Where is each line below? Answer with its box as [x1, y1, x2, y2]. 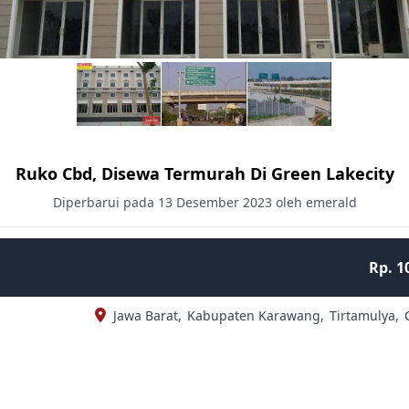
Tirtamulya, [329, 307, 399, 324]
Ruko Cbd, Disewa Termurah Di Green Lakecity [15, 163, 394, 184]
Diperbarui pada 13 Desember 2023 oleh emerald [52, 194, 357, 211]
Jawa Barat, [112, 307, 182, 324]
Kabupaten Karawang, [186, 307, 324, 324]
